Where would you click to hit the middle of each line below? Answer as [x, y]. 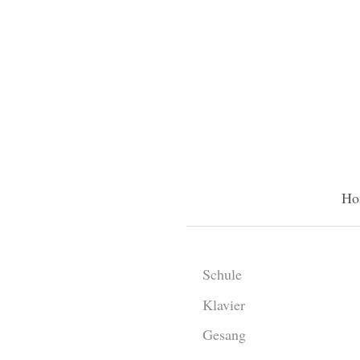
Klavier [224, 304]
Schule [222, 274]
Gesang [224, 335]
